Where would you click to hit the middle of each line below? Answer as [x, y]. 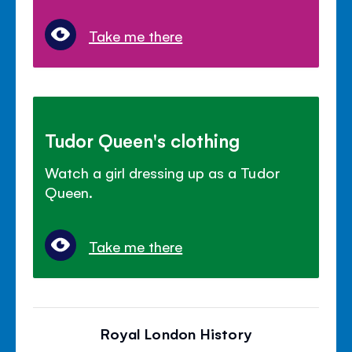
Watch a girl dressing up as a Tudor [162, 172]
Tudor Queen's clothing [143, 140]
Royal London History [176, 334]
